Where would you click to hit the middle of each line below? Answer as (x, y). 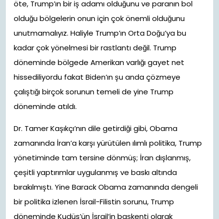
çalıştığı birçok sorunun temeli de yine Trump (94, 92)
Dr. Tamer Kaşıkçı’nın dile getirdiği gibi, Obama (96, 128)
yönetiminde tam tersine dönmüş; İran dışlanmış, (102, 158)
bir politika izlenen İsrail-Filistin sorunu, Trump (94, 202)
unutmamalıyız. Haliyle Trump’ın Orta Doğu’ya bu (100, 33)
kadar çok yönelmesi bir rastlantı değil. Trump (95, 48)
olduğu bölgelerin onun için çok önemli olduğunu (99, 18)
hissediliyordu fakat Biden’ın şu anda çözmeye (97, 77)
